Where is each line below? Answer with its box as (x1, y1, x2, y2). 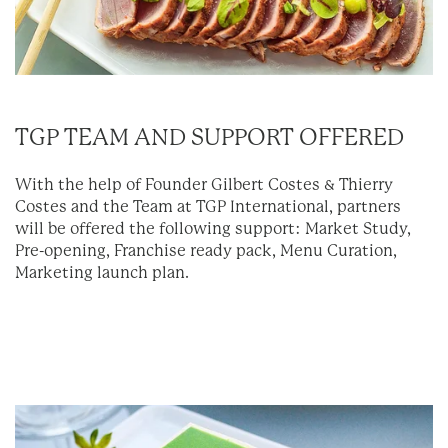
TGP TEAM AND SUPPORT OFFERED (15, 127, 404, 149)
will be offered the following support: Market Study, (15, 222, 411, 238)
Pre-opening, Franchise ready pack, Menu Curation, (15, 244, 397, 260)
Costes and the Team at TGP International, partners (15, 200, 401, 216)
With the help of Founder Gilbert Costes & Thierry (15, 178, 393, 194)
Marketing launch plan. (15, 266, 189, 282)
